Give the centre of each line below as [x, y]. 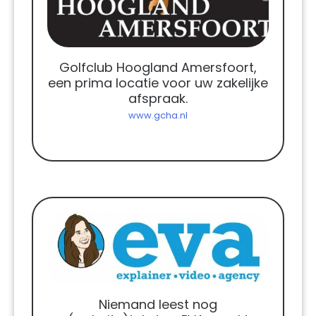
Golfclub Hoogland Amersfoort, [158, 68]
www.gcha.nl [158, 116]
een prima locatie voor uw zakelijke [158, 83]
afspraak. [158, 99]
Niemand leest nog [158, 304]
